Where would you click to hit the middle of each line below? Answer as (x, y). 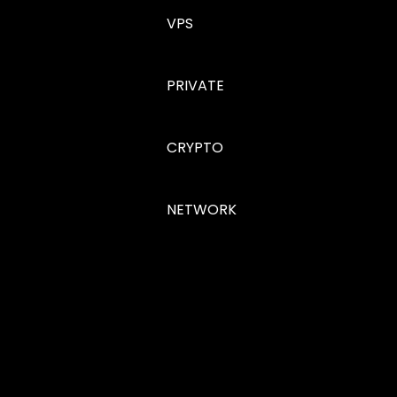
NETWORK (202, 210)
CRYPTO (195, 148)
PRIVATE (195, 86)
